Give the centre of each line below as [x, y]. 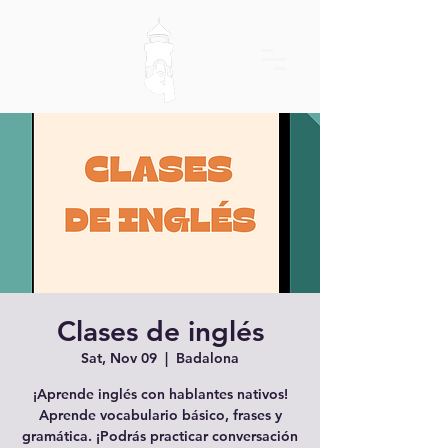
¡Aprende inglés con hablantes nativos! [160, 394]
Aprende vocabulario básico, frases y [160, 415]
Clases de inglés [160, 331]
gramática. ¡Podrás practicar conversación [160, 436]
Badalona [207, 358]
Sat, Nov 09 [119, 358]
